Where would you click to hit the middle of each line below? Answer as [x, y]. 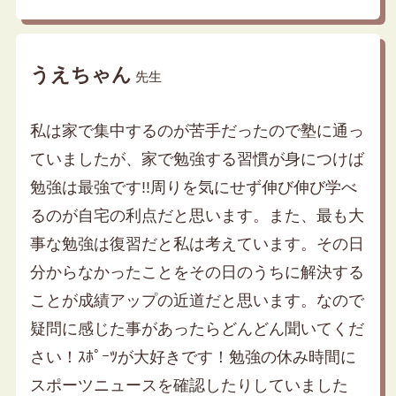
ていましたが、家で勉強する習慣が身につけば [197, 160]
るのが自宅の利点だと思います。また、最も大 [197, 216]
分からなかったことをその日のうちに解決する [197, 273]
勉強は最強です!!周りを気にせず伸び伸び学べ [193, 188]
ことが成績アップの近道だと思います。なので [197, 301]
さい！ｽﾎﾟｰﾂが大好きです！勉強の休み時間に [193, 358]
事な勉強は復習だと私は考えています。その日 [197, 244]
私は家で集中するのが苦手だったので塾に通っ [197, 131]
